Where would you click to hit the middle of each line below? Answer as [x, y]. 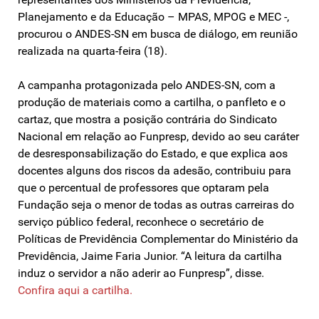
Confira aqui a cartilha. [75, 290]
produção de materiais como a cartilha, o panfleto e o [152, 102]
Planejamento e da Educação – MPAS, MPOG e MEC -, [153, 16]
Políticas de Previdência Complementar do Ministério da [158, 239]
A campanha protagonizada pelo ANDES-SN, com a [147, 85]
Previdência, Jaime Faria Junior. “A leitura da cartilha [150, 256]
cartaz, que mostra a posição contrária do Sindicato [147, 119]
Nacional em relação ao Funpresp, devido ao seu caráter [158, 136]
